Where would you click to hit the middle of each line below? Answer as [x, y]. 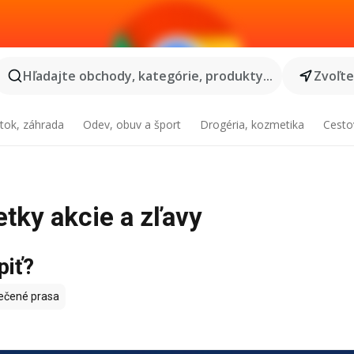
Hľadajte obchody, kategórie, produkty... [147, 76]
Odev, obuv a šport [132, 124]
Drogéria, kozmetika [252, 124]
